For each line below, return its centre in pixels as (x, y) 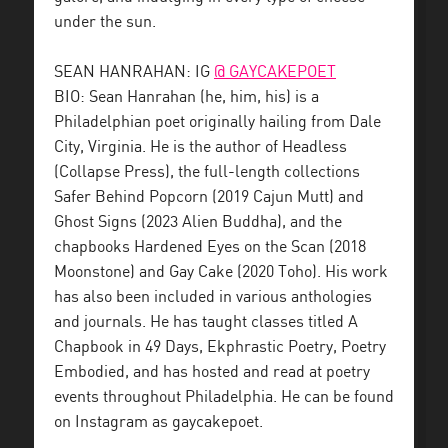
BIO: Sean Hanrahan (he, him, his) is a (186, 97)
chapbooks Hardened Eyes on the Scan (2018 (210, 247)
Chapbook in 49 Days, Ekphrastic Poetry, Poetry (220, 347)
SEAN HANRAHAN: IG (134, 72)
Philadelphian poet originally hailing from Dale (217, 122)
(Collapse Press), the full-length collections (207, 172)
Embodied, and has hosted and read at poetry (212, 372)
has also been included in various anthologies (213, 297)
